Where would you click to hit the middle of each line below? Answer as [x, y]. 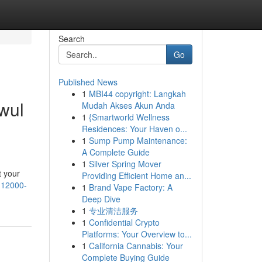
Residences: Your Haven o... [134, 129]
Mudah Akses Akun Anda [128, 105]
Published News [88, 82]
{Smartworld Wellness [129, 117]
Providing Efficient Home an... [136, 175]
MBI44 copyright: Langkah [137, 94]
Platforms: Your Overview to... [137, 234]
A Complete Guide [116, 152]
